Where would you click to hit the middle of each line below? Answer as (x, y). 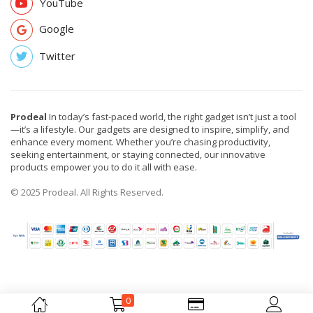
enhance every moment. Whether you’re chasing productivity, (140, 142)
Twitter (57, 56)
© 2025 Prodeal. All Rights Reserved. (87, 192)
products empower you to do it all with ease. (104, 167)
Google (57, 29)
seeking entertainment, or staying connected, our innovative (138, 154)
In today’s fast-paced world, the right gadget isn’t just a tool (172, 117)
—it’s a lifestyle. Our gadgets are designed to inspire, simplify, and (150, 129)
